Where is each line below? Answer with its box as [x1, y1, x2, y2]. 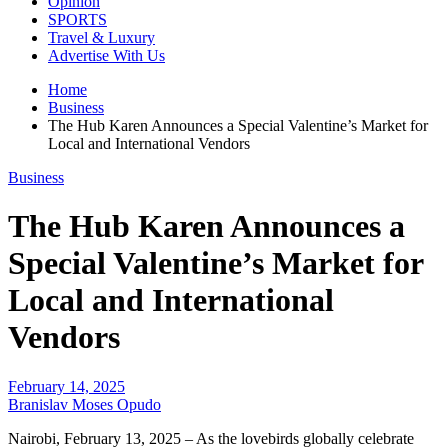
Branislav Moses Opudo [8, 395, 161, 413]
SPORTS [48, 11, 107, 28]
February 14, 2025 [8, 377, 125, 395]
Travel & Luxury [48, 29, 155, 46]
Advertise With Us [48, 47, 165, 64]
